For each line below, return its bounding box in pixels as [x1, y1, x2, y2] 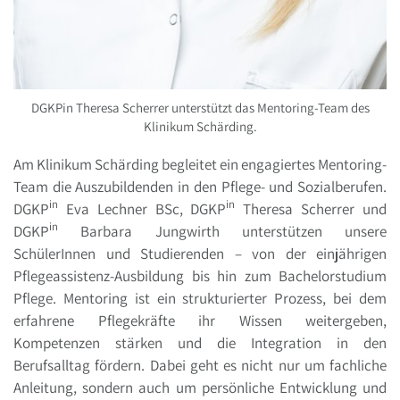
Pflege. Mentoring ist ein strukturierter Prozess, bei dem [13, 287, 387, 308]
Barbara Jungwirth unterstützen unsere [58, 221, 387, 241]
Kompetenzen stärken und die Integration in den [13, 332, 387, 353]
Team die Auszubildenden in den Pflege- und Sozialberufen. [13, 176, 387, 196]
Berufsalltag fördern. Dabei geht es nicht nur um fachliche [13, 354, 387, 375]
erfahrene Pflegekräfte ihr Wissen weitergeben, [13, 310, 387, 330]
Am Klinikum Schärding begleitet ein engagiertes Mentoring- [13, 154, 387, 174]
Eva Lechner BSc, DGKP [58, 198, 227, 219]
